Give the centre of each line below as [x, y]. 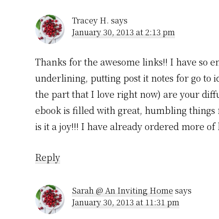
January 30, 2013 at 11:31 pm [126, 202]
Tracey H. [90, 21]
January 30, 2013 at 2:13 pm [123, 32]
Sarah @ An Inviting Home [122, 191]
